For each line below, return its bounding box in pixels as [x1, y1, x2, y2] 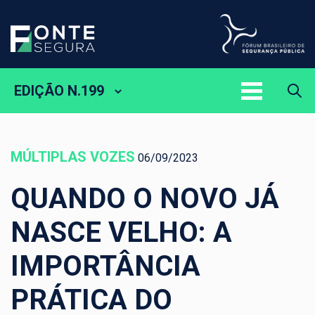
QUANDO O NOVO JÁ [11, 182, 279, 216]
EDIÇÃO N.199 [14, 82, 104, 100]
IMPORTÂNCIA [11, 250, 200, 283]
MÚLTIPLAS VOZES [11, 148, 135, 166]
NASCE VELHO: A [11, 216, 232, 250]
